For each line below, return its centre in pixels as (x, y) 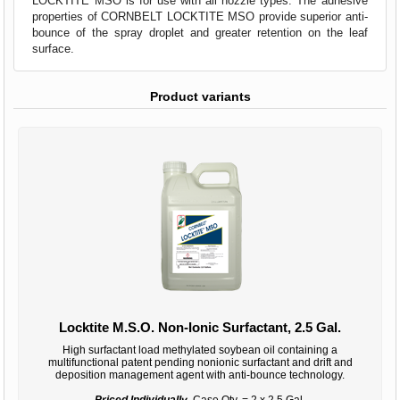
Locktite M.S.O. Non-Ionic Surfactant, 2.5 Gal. (200, 327)
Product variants (200, 96)
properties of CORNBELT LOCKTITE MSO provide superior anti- (200, 16)
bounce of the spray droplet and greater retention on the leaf (200, 32)
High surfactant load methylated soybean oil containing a (200, 350)
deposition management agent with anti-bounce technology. (200, 375)
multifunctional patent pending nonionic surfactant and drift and (200, 362)
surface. (54, 48)
